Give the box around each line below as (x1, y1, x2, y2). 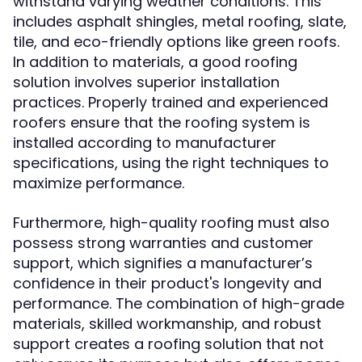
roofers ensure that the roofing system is (13, 112, 310, 133)
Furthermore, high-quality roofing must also (13, 213, 330, 233)
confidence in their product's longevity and (13, 273, 322, 293)
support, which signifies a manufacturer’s (13, 253, 313, 273)
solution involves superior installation (13, 72, 280, 92)
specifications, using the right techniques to (13, 153, 329, 173)
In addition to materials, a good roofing (13, 52, 297, 72)
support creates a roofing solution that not (13, 334, 324, 354)
